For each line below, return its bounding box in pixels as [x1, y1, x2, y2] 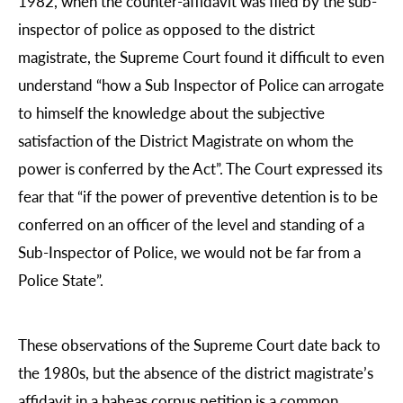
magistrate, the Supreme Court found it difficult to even [18, 46, 384, 68]
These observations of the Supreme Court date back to [18, 333, 381, 355]
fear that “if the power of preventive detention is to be [18, 185, 378, 208]
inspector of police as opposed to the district [18, 18, 315, 40]
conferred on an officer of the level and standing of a [18, 213, 364, 236]
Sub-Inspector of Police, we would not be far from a [18, 241, 361, 264]
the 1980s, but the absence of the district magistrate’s [18, 361, 373, 383]
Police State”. [18, 269, 103, 291]
